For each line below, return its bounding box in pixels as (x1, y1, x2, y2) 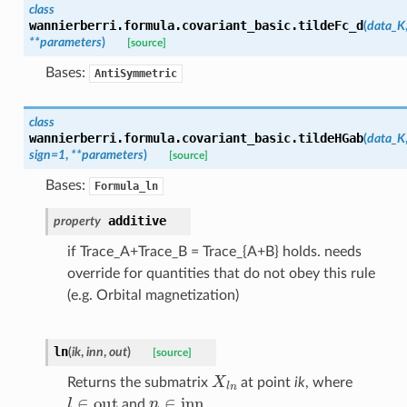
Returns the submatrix (66, 374, 212, 390)
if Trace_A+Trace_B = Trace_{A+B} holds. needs (66, 243, 362, 259)
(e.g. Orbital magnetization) (66, 287, 239, 303)
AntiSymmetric (94, 66, 177, 80)
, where (304, 374, 352, 390)
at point (236, 374, 294, 390)
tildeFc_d (297, 17, 363, 33)
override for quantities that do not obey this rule (66, 265, 375, 281)
